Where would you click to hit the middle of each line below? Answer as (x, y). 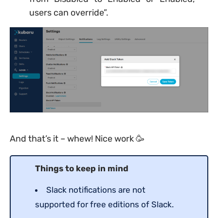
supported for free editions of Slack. (104, 205)
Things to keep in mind (82, 169)
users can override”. (69, 13)
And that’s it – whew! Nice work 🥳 (77, 139)
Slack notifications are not (96, 190)
